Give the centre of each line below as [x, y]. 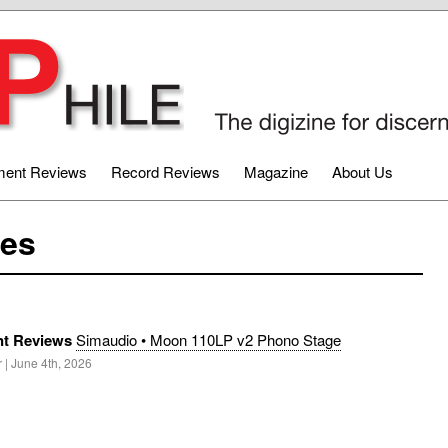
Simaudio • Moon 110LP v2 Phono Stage [208, 340]
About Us [362, 171]
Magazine [276, 171]
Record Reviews [165, 171]
